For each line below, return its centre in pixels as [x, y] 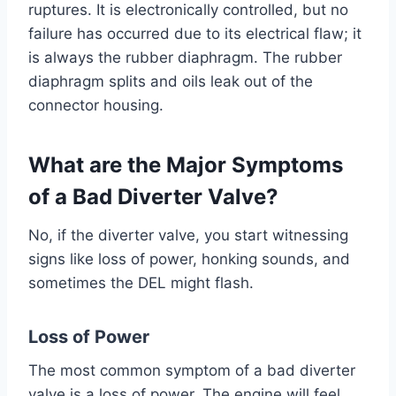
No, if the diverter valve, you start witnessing [188, 235]
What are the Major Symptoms [186, 164]
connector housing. [96, 105]
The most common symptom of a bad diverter [192, 370]
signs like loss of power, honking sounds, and [189, 259]
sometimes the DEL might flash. [141, 282]
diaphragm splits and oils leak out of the [171, 81]
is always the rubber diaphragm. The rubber [185, 57]
